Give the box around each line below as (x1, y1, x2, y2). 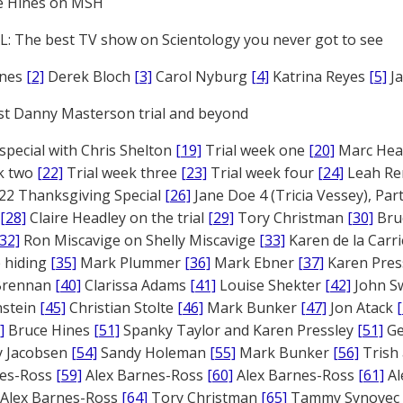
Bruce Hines (4, 320, 94, 340)
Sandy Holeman (97, 343, 210, 363)
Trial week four (207, 163, 318, 183)
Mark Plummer (76, 253, 184, 273)
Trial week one (201, 140, 309, 160)
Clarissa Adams (81, 275, 190, 295)
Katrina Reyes (269, 67, 369, 86)
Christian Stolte (66, 298, 177, 318)
